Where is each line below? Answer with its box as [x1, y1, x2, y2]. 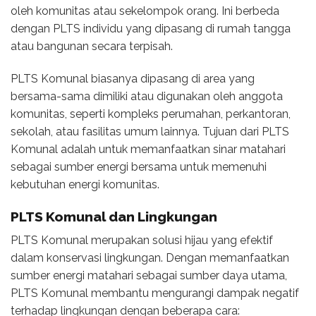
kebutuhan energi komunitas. [11, 177, 159, 191]
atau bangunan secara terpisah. [11, 39, 173, 53]
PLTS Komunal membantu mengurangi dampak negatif [11, 286, 299, 300]
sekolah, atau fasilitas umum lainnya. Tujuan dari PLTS [11, 124, 289, 138]
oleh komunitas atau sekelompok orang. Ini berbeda [11, 4, 279, 18]
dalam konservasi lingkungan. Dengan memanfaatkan [11, 251, 289, 265]
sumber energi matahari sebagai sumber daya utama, [11, 269, 287, 283]
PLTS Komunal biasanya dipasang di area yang [11, 71, 255, 85]
